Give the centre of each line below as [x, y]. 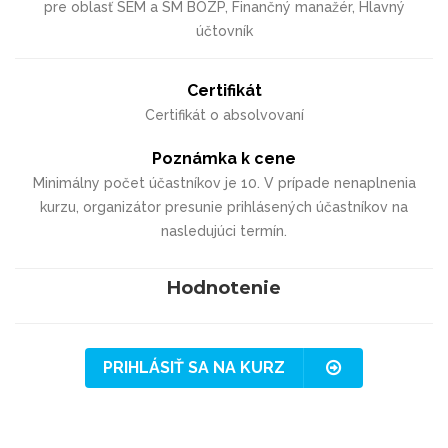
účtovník [224, 30]
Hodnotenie [224, 287]
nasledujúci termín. [224, 230]
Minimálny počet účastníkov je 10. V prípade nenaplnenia [224, 182]
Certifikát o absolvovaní [224, 114]
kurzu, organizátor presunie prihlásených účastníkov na [224, 206]
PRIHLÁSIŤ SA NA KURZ [194, 367]
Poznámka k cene [224, 158]
